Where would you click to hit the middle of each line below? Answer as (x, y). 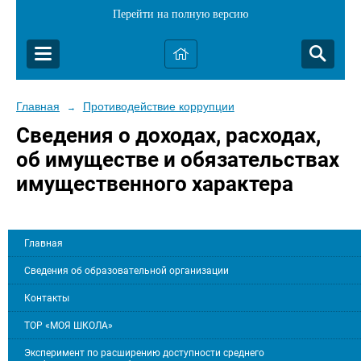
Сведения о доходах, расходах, (168, 135)
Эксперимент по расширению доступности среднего (144, 353)
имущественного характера (155, 184)
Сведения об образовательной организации (127, 271)
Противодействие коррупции (158, 106)
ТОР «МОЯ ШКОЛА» (68, 326)
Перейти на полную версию (180, 14)
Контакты (47, 299)
